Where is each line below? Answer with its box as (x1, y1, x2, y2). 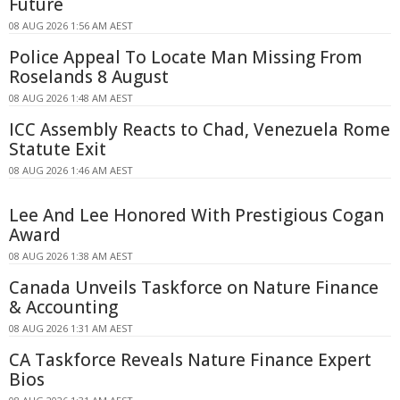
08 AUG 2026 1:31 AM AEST (9, 321, 133, 335)
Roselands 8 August (9, 64, 169, 88)
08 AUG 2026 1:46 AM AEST (9, 162, 133, 177)
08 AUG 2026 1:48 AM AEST (9, 90, 133, 104)
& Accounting (9, 295, 118, 319)
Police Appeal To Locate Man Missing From (9, 45, 362, 69)
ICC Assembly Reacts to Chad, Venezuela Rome (9, 117, 390, 141)
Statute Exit (9, 137, 106, 161)
